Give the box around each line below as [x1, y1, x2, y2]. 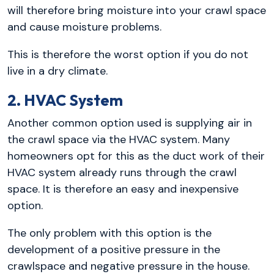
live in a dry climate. [7, 63, 108, 78]
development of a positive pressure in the [7, 242, 220, 257]
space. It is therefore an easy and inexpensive [7, 182, 239, 197]
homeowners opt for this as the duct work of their [7, 149, 265, 164]
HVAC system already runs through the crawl [7, 165, 237, 180]
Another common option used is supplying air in [7, 116, 252, 131]
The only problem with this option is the [7, 226, 212, 241]
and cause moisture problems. [7, 19, 161, 34]
